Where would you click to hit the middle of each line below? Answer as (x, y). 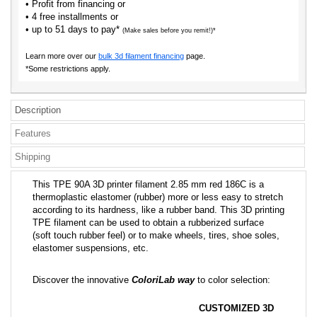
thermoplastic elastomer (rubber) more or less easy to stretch (158, 197)
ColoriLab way (163, 280)
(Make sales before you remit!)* (169, 30)
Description (38, 110)
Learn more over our (61, 56)
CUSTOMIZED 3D (236, 308)
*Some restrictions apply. (68, 69)
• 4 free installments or (72, 17)
